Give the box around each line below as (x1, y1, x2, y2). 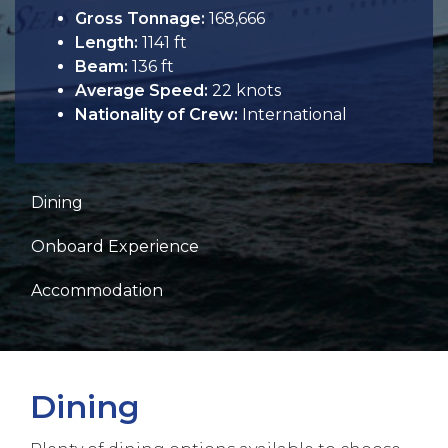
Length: (75, 33, 138, 52)
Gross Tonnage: (75, 9, 205, 28)
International (238, 105, 347, 124)
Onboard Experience (31, 237, 199, 256)
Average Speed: (75, 81, 208, 100)
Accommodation (31, 281, 163, 300)
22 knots (208, 81, 281, 100)
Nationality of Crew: (75, 105, 238, 124)
